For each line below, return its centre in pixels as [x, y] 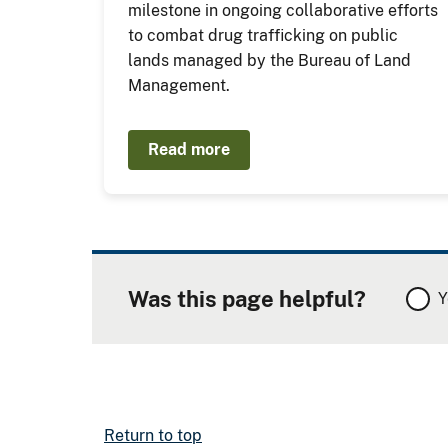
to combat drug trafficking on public [263, 35]
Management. [179, 85]
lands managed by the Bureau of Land [270, 60]
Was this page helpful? [247, 299]
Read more [189, 149]
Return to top [153, 435]
